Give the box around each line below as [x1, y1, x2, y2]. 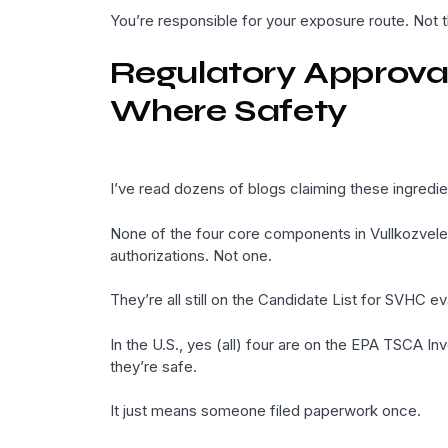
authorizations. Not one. [109, 245, 272, 265]
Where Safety [109, 91, 347, 131]
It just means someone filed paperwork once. [109, 401, 421, 421]
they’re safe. [109, 356, 197, 376]
